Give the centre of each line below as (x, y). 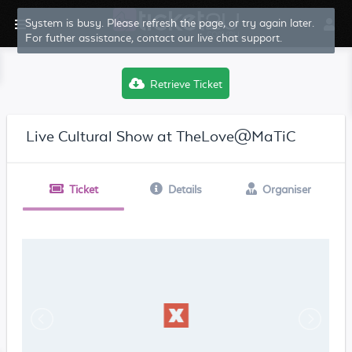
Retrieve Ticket (187, 84)
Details (185, 189)
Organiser (286, 189)
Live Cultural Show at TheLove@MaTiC (160, 136)
